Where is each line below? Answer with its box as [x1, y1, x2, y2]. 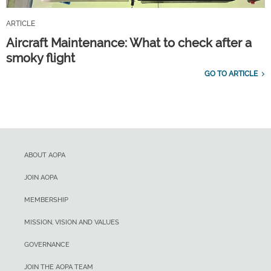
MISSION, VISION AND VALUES [24, 218, 119, 227]
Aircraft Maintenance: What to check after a [6, 36, 252, 51]
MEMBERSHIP [24, 196, 68, 204]
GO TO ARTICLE [204, 70, 258, 79]
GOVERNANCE [24, 241, 70, 249]
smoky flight [6, 51, 75, 66]
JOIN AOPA [24, 174, 57, 182]
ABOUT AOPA [24, 151, 65, 160]
